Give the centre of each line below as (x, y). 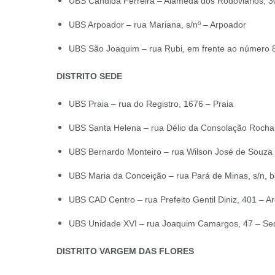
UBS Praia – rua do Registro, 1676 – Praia (151, 104)
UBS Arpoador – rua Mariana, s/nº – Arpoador (157, 25)
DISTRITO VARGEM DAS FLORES (125, 251)
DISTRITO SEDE (89, 76)
